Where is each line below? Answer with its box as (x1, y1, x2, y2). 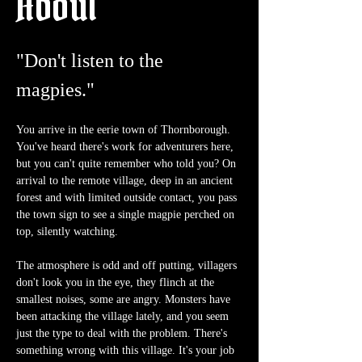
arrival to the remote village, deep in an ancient (16, 175, 236, 187)
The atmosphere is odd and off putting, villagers (16, 259, 240, 272)
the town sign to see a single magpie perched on (16, 208, 238, 221)
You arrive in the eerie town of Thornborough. (16, 124, 234, 137)
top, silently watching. (16, 225, 118, 238)
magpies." (16, 79, 95, 101)
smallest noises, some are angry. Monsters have (16, 293, 234, 306)
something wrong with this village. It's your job (16, 344, 238, 357)
